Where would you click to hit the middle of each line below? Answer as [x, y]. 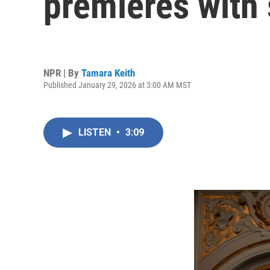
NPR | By [62, 73]
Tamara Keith [108, 73]
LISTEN [96, 132]
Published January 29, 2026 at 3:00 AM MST [117, 85]
